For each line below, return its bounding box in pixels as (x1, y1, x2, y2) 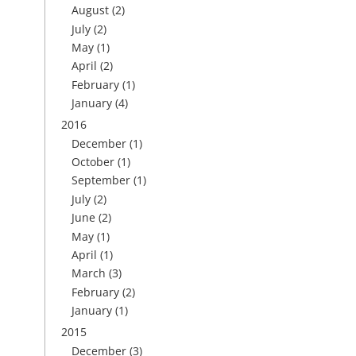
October (72, 154, 114, 169)
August (72, 2, 109, 18)
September (72, 172, 130, 188)
